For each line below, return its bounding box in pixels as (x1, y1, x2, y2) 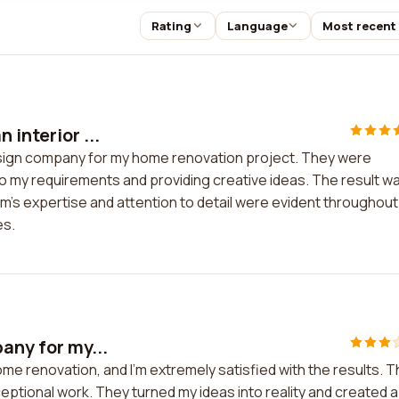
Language (226, 18, 288, 34)
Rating (151, 18, 191, 34)
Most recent (322, 18, 397, 34)
